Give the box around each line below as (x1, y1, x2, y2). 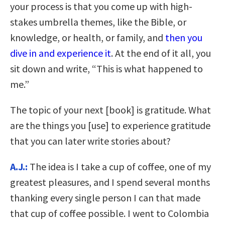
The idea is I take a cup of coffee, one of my (28, 160, 211, 173)
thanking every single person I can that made (10, 191, 200, 204)
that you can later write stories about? (10, 135, 171, 148)
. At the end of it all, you (111, 47, 211, 60)
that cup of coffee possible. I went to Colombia (10, 207, 209, 220)
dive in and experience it (10, 47, 111, 60)
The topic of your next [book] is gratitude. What (10, 103, 211, 117)
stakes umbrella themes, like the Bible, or (10, 16, 186, 29)
